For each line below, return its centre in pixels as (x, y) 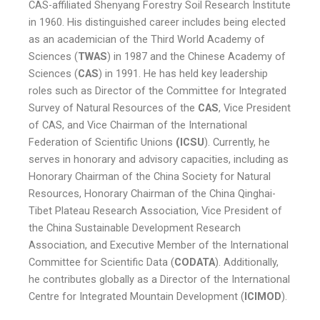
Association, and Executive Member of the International (159, 245)
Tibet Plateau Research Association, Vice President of (155, 211)
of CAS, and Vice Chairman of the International (138, 125)
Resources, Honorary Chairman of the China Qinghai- (152, 194)
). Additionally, (247, 262)
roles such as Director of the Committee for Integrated (157, 91)
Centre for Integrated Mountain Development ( (136, 297)
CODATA (195, 262)
